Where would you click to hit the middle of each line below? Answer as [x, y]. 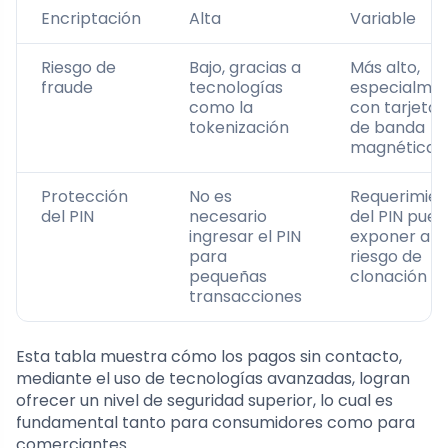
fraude [67, 88]
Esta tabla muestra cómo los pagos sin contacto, [209, 357]
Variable [383, 19]
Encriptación [91, 19]
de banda [387, 128]
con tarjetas [398, 108]
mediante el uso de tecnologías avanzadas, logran [213, 379]
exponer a [390, 237]
